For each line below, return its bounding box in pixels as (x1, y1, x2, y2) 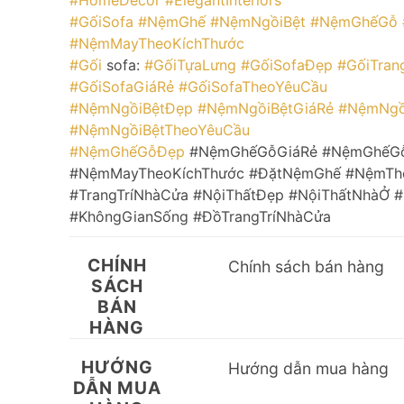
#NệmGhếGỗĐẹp (69, 142, 185, 161)
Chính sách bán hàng (228, 257, 385, 277)
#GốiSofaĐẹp (241, 55, 333, 74)
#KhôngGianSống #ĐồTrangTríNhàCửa (69, 207, 331, 225)
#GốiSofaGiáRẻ (69, 77, 174, 96)
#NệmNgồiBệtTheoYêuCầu (69, 120, 250, 139)
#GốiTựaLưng (144, 55, 236, 74)
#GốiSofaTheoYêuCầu (179, 77, 327, 96)
